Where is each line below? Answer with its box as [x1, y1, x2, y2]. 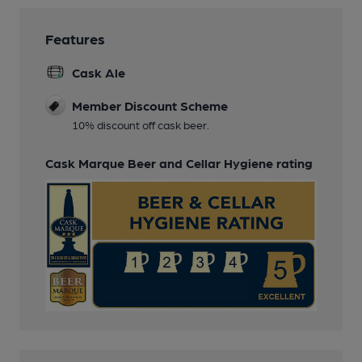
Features [45, 30, 105, 48]
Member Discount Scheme [72, 98, 228, 114]
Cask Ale [72, 65, 125, 81]
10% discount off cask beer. [72, 118, 209, 132]
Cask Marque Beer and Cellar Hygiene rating [45, 155, 313, 171]
